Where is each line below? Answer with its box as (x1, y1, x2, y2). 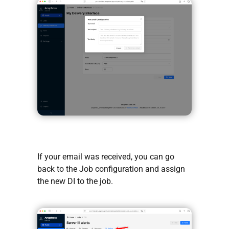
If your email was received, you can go (37, 152, 174, 162)
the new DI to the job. (37, 176, 113, 187)
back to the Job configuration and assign (37, 164, 185, 174)
